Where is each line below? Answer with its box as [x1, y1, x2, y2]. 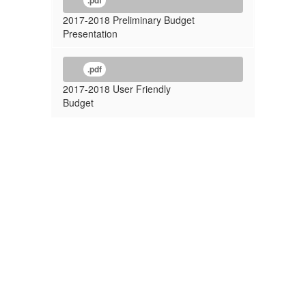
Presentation [63, 27, 117, 40]
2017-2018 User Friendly [63, 82, 171, 96]
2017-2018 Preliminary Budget [63, 13, 195, 27]
